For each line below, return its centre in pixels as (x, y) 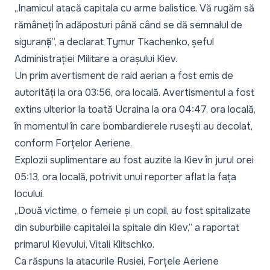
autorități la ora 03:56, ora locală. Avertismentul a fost (134, 93)
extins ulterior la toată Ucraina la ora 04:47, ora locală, (135, 110)
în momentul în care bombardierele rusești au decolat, (133, 127)
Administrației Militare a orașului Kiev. (96, 59)
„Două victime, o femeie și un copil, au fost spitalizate (133, 211)
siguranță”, (36, 42)
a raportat (216, 228)
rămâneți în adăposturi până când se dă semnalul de (128, 25)
